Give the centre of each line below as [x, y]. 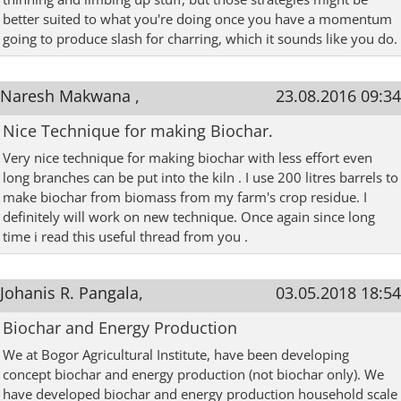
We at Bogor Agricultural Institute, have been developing [176, 354]
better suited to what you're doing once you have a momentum [197, 19]
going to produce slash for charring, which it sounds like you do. [200, 39]
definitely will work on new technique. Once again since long [189, 216]
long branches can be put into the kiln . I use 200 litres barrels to [200, 177]
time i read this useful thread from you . [125, 236]
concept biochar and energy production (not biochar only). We [193, 374]
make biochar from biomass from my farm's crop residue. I [185, 196]
